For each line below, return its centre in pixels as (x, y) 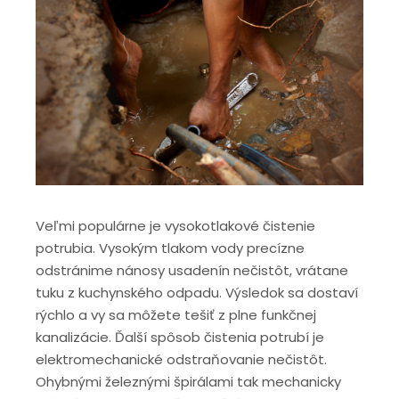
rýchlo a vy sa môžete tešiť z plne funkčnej (176, 314)
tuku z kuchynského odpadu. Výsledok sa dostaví (197, 292)
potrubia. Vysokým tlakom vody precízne (170, 248)
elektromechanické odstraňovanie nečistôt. (181, 359)
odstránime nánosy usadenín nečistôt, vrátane (192, 270)
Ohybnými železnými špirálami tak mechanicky (188, 381)
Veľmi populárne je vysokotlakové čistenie (175, 225)
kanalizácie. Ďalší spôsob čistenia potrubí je (180, 337)
